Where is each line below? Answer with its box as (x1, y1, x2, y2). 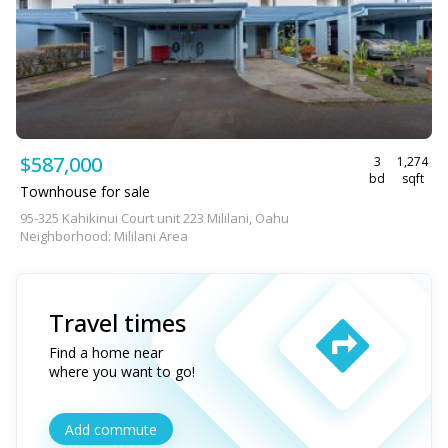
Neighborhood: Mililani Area (20, 227, 188, 245)
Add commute (65, 419, 157, 439)
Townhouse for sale (20, 182, 150, 201)
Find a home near (49, 343, 163, 362)
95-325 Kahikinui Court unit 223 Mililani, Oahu (20, 209, 289, 227)
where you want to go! (49, 362, 195, 381)
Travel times (49, 306, 186, 339)
